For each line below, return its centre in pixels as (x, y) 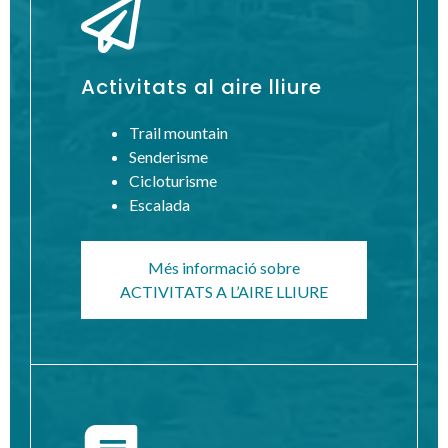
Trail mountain (178, 132)
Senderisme (168, 156)
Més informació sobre (224, 267)
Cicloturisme (173, 180)
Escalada (159, 204)
